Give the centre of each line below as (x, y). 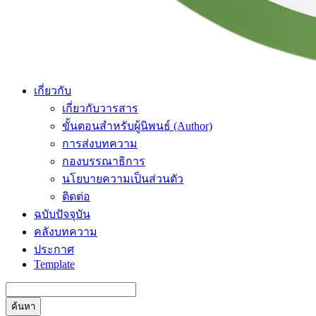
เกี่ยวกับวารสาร (100, 108)
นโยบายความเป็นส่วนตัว (123, 179)
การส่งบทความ (100, 144)
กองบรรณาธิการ (104, 161)
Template (54, 264)
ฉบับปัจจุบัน (62, 214)
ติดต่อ (76, 196)
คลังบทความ (66, 232)
